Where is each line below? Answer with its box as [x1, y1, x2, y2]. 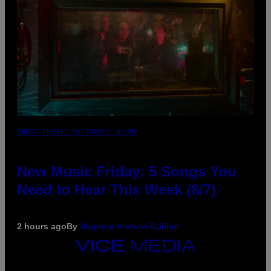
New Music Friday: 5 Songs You [17, 163, 237, 180]
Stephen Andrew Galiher [80, 221, 180, 231]
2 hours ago [17, 221, 67, 231]
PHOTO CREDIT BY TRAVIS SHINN [17, 127, 135, 136]
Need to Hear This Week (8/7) [17, 181, 216, 198]
